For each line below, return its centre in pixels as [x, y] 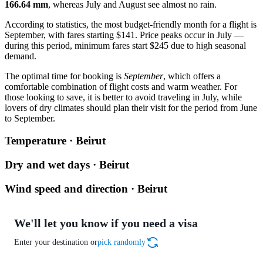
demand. [21, 56]
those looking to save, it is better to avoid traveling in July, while [123, 97]
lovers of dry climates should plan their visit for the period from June [131, 107]
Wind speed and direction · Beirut [86, 188]
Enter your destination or [56, 242]
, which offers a [192, 76]
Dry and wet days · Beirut [67, 164]
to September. [30, 118]
